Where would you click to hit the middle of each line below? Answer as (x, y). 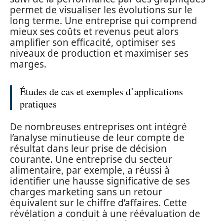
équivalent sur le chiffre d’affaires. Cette (98, 203)
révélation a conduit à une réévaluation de (105, 213)
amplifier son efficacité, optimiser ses (93, 42)
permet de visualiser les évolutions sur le (101, 10)
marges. (28, 64)
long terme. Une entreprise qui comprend (104, 21)
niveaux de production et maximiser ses (99, 53)
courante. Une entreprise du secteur (91, 159)
